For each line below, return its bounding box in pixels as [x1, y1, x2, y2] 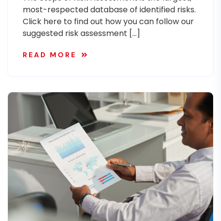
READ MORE [23, 50, 76, 60]
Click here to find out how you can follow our [23, 16, 194, 27]
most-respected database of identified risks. [23, 4, 196, 15]
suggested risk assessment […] [23, 28, 140, 39]
